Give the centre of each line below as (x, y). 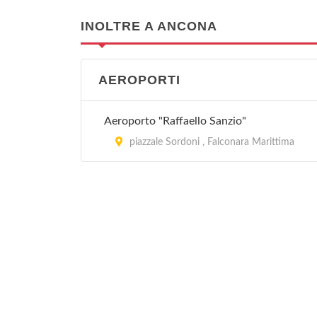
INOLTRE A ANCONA (149, 26)
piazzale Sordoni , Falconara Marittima (211, 142)
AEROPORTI (139, 80)
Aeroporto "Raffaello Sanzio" (175, 121)
